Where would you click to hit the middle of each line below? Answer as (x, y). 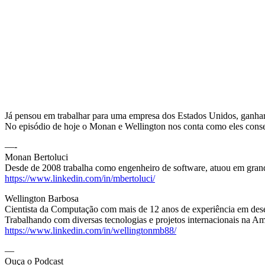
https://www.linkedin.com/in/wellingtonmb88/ (91, 231)
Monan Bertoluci (36, 157)
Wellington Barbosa (42, 199)
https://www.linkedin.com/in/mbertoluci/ (80, 179)
